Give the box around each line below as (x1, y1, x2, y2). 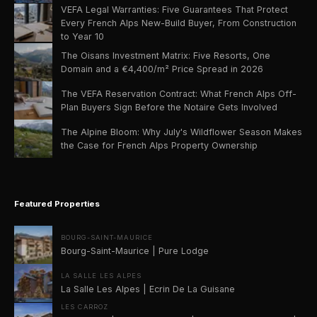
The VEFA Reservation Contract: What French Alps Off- (61, 88, 296, 99)
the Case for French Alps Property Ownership (61, 139, 258, 151)
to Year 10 (61, 30, 104, 42)
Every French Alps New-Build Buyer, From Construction (61, 17, 296, 28)
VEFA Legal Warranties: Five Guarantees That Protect (61, 4, 288, 15)
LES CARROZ (61, 303, 109, 311)
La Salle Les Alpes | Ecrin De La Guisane (61, 284, 235, 295)
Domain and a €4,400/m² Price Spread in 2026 (61, 63, 263, 74)
